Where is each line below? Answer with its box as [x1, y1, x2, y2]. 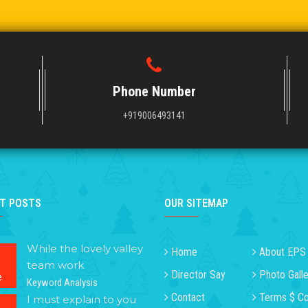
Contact [171, 290, 205, 304]
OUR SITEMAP [164, 196, 228, 210]
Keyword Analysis [27, 276, 98, 289]
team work [27, 258, 84, 272]
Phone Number [112, 82, 196, 100]
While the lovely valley [27, 241, 143, 255]
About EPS [258, 245, 306, 258]
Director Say [171, 267, 225, 281]
